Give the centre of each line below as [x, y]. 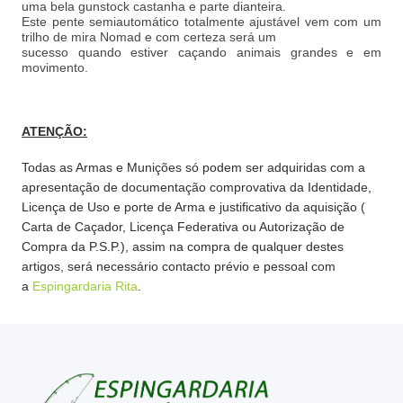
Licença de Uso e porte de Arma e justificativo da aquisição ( [193, 207]
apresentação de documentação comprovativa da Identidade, [197, 187]
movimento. [55, 67]
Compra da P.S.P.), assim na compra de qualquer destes [183, 246]
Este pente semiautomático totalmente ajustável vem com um [201, 22]
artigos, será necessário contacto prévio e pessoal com [179, 266]
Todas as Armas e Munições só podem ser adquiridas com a [193, 167]
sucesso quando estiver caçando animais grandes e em [201, 52]
